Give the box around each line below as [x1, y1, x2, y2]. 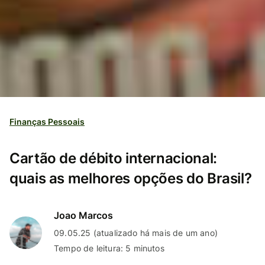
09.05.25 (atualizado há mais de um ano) [54, 227, 218, 238]
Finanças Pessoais [9, 116, 85, 127]
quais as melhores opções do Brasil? [9, 169, 252, 187]
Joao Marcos [54, 209, 113, 221]
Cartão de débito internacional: [9, 149, 217, 167]
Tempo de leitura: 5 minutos [54, 243, 164, 253]
